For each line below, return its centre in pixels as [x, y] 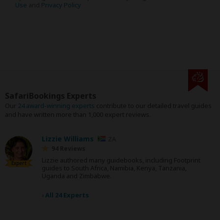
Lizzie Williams [68, 139]
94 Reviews [69, 149]
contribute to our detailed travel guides [153, 106]
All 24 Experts [67, 195]
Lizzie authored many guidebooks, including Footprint [121, 160]
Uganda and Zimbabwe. [77, 176]
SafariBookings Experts [51, 96]
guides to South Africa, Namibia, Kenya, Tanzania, [114, 168]
